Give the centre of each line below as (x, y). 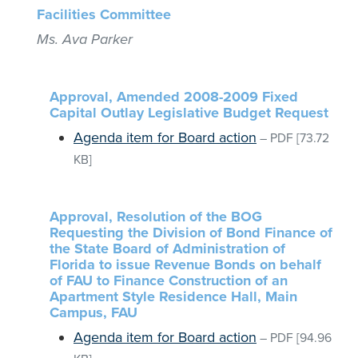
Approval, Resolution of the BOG (156, 217)
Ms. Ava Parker (85, 39)
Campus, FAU (93, 312)
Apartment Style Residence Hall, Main (173, 296)
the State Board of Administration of (167, 249)
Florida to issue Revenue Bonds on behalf (185, 265)
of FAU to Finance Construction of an (169, 280)
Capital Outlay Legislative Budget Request (189, 113)
